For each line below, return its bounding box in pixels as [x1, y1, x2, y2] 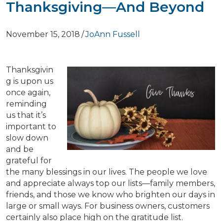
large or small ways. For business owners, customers [6, 201, 210, 211]
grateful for [6, 156, 52, 166]
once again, [6, 88, 50, 98]
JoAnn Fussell [85, 30, 140, 39]
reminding [6, 99, 47, 109]
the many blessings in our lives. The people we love [6, 167, 207, 177]
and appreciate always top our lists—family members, [6, 179, 215, 188]
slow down [6, 133, 48, 143]
